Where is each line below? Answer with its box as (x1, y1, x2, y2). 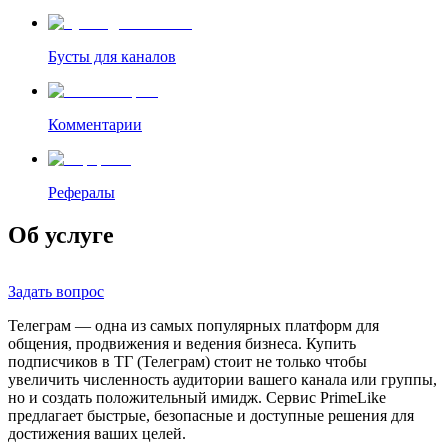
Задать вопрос (8, 282, 104, 300)
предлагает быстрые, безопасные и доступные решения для (8, 406, 414, 424)
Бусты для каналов (48, 47, 176, 65)
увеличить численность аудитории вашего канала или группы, (8, 370, 437, 388)
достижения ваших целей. (8, 424, 186, 442)
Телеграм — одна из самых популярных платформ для (8, 316, 379, 334)
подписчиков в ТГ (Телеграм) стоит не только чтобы (8, 352, 367, 370)
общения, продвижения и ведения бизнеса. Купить (8, 334, 356, 352)
